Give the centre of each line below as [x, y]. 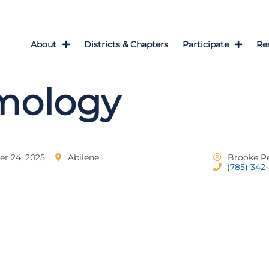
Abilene [83, 157]
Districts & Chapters [126, 44]
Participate [206, 44]
